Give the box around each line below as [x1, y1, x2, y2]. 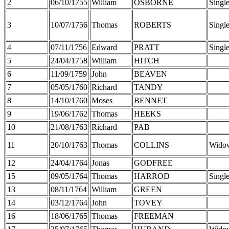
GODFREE [134, 158, 173, 167]
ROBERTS [134, 20, 171, 29]
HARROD [134, 171, 170, 180]
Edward [91, 42, 117, 52]
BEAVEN [134, 69, 167, 78]
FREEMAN [134, 211, 174, 220]
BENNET [134, 96, 167, 105]
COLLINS [134, 140, 169, 149]
